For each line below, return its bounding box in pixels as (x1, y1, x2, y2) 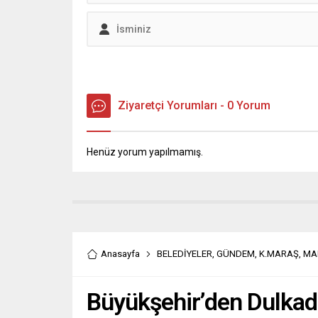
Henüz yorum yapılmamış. (87, 146, 203, 158)
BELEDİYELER (157, 248, 212, 259)
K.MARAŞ (259, 248, 299, 259)
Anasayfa (101, 248, 140, 259)
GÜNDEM (216, 248, 255, 259)
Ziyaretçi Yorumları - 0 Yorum (118, 98, 270, 112)
